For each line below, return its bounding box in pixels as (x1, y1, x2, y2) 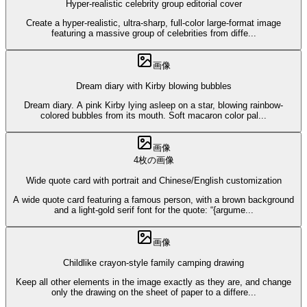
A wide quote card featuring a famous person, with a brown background (13, 195, 294, 206)
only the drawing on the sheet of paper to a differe (51, 287, 248, 298)
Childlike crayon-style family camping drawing (63, 258, 244, 269)
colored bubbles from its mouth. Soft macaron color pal (40, 110, 258, 121)
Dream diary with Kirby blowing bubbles (75, 81, 232, 92)
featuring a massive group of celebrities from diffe (51, 28, 248, 39)
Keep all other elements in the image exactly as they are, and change (16, 277, 291, 288)
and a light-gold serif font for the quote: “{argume (53, 205, 245, 216)
